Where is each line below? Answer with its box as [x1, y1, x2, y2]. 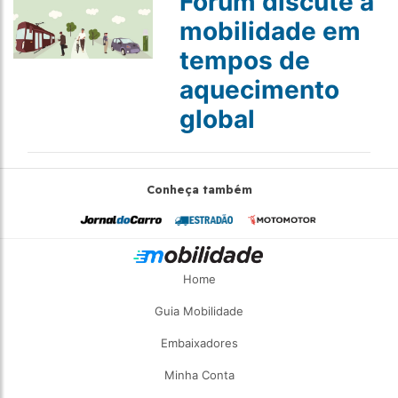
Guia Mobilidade [155, 303, 243, 318]
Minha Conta [163, 367, 235, 382]
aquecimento [179, 75, 339, 105]
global [179, 104, 255, 134]
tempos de [179, 45, 310, 76]
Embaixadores [160, 335, 238, 350]
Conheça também [146, 182, 252, 196]
